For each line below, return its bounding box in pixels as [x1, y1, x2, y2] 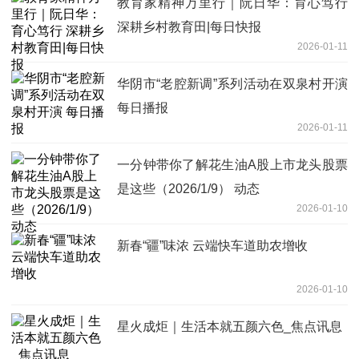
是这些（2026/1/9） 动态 [117, 182, 260, 196]
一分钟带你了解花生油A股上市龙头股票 [117, 158, 348, 172]
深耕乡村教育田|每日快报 [117, 20, 261, 34]
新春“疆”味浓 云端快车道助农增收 [117, 239, 308, 253]
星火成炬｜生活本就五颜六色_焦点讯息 [117, 320, 342, 334]
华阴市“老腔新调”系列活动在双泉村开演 [117, 77, 348, 91]
